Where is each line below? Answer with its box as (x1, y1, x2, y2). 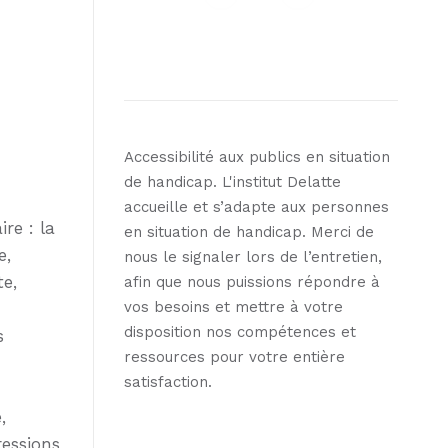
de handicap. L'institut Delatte (124, 172, 341, 191)
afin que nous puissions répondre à (124, 272, 380, 291)
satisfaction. (124, 372, 212, 391)
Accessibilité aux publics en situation (124, 147, 390, 166)
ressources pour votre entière (124, 347, 345, 366)
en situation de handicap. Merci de (124, 222, 374, 241)
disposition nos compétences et (124, 322, 356, 341)
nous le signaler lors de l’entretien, (124, 247, 382, 266)
